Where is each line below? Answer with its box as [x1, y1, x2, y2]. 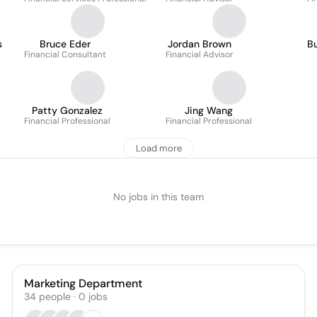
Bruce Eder [40, 38, 91, 50]
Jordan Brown [168, 38, 231, 50]
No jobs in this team [113, 190, 204, 203]
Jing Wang [185, 104, 233, 117]
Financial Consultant [24, 49, 106, 60]
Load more [135, 142, 182, 154]
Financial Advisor [166, 49, 234, 60]
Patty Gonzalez [32, 104, 103, 117]
